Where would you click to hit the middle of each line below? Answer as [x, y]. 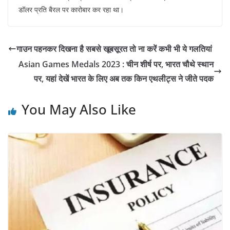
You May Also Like [79, 109]
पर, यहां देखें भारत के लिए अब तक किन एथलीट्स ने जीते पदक [124, 78]
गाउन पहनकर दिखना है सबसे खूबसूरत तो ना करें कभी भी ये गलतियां [114, 49]
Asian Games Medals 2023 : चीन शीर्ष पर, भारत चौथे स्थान [116, 64]
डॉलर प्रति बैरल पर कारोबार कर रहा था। [71, 9]
